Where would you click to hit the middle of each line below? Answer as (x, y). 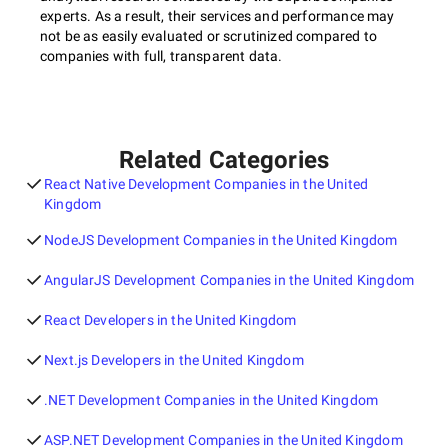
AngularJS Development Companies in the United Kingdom (229, 280)
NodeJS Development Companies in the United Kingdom (221, 240)
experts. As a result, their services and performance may (217, 16)
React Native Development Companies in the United (206, 184)
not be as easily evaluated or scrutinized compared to (209, 36)
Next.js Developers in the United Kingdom (174, 360)
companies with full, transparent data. (161, 56)
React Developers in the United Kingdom (170, 320)
